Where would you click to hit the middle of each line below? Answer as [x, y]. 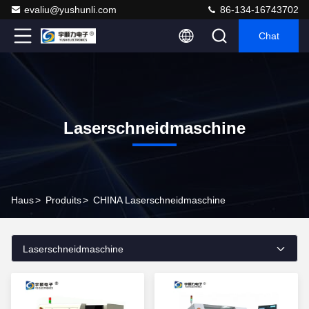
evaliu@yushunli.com [70, 10]
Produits [63, 200]
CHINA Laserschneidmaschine [159, 200]
